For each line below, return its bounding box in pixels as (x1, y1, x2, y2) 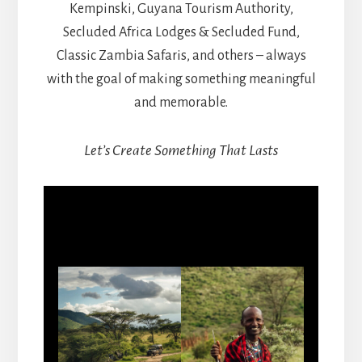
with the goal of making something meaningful (46, 71, 316, 86)
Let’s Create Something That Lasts (84, 141, 278, 158)
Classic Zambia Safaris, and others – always (56, 48, 306, 63)
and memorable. (134, 95, 228, 110)
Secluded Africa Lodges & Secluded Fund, (62, 24, 300, 40)
